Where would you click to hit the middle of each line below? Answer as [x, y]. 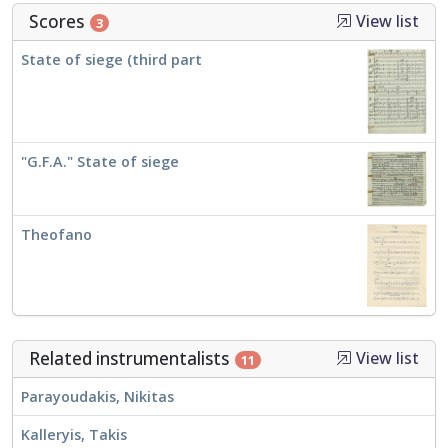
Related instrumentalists [131, 359]
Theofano [56, 235]
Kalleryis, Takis [74, 435]
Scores [58, 21]
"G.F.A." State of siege [100, 161]
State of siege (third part [111, 59]
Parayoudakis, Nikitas [97, 397]
